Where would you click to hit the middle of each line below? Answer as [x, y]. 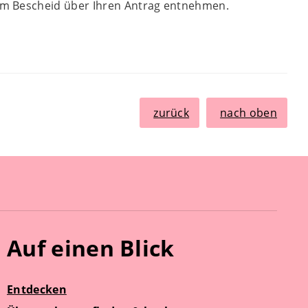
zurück [172, 113]
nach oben [249, 113]
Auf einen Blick [90, 248]
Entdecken [36, 289]
